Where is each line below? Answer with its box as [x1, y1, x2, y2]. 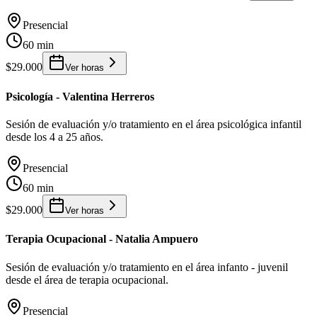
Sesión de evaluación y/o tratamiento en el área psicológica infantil [6, 118, 301, 130]
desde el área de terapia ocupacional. [6, 273, 168, 286]
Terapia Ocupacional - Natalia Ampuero [6, 233, 198, 246]
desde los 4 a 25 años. [6, 131, 103, 143]
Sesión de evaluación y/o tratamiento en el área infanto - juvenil [6, 260, 288, 273]
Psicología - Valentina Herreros [6, 90, 154, 103]
